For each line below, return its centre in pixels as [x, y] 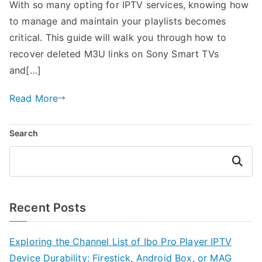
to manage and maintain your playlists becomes [118, 21]
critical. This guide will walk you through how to [118, 37]
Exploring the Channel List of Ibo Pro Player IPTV [120, 241]
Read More [34, 98]
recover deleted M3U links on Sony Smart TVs [114, 54]
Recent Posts [48, 207]
